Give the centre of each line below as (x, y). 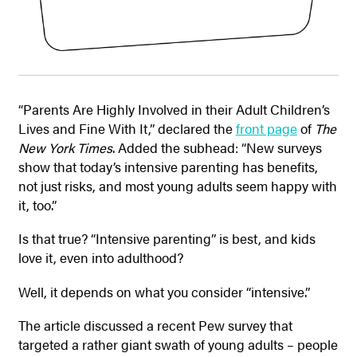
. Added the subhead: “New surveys (217, 147)
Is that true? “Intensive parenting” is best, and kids (167, 239)
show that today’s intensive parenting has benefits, (168, 166)
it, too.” (37, 204)
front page (266, 128)
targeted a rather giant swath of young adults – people (178, 344)
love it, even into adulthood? (100, 258)
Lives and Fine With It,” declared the (127, 128)
